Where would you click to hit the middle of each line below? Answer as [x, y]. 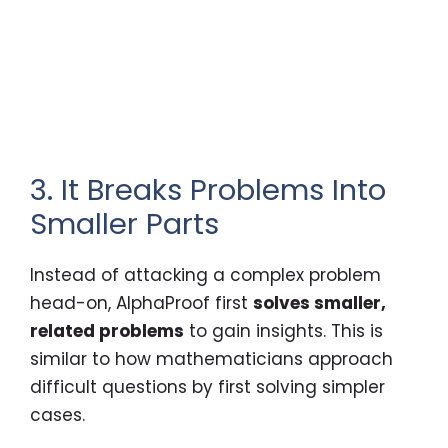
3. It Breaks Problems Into [208, 189]
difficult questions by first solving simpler [207, 386]
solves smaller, [319, 302]
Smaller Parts [124, 223]
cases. [57, 414]
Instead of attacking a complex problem [205, 274]
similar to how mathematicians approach [211, 358]
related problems [107, 330]
